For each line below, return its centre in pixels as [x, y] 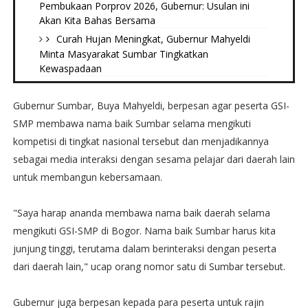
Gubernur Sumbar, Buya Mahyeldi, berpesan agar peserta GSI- [151, 106]
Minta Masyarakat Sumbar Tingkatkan [123, 54]
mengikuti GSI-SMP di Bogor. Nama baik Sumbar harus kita [144, 231]
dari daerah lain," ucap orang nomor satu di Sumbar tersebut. [149, 266]
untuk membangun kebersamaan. [87, 177]
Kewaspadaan [70, 68]
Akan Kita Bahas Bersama [97, 20]
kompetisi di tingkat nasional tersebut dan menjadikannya [141, 141]
